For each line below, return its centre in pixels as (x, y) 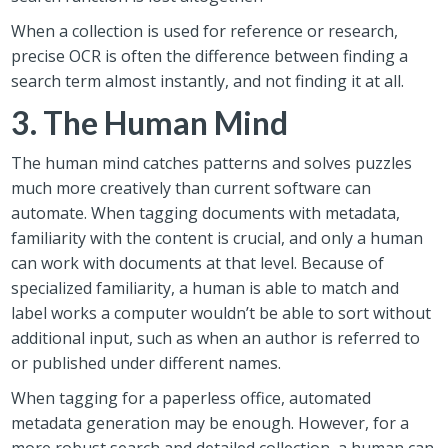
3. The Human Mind (150, 122)
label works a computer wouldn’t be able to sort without (221, 312)
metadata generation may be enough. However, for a (210, 422)
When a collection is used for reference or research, (205, 30)
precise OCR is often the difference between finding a (210, 55)
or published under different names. (146, 362)
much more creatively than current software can (191, 187)
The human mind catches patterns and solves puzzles (212, 162)
